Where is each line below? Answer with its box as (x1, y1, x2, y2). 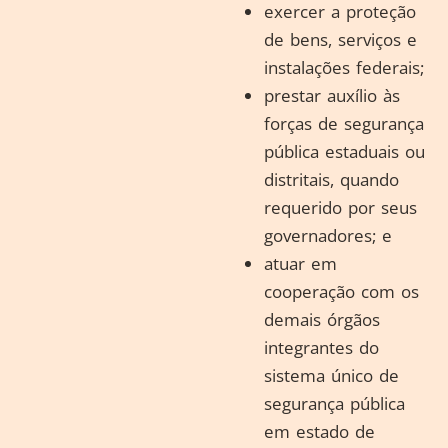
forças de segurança (264, 112, 424, 135)
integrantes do (264, 336, 379, 359)
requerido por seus (264, 196, 417, 219)
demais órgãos (264, 308, 380, 331)
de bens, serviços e (264, 28, 417, 51)
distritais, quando (264, 168, 399, 191)
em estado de (264, 420, 375, 443)
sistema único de (264, 364, 399, 387)
